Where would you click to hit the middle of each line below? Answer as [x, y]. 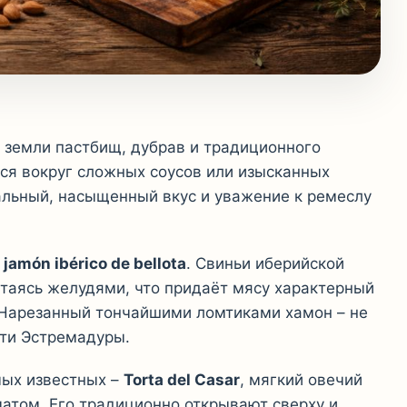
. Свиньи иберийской [265, 263]
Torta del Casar [182, 379]
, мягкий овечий [301, 379]
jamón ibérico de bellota [95, 263]
